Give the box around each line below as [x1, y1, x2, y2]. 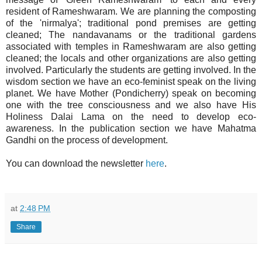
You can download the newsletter [6, 158, 146, 168]
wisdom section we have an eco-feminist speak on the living [6, 76, 256, 87]
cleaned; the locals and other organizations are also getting [6, 53, 256, 63]
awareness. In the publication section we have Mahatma [6, 123, 256, 133]
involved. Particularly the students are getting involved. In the [6, 64, 256, 75]
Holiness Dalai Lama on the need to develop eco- [6, 111, 256, 122]
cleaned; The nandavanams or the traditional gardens [6, 29, 256, 40]
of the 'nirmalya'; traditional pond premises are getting [6, 18, 256, 28]
